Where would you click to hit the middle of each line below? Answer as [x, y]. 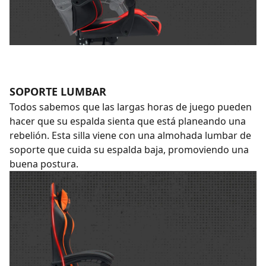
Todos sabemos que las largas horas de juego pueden [131, 107]
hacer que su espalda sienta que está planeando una [128, 121]
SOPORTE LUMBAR [58, 91]
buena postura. [44, 164]
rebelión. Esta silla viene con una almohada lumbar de [130, 135]
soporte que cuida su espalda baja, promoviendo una [129, 150]
